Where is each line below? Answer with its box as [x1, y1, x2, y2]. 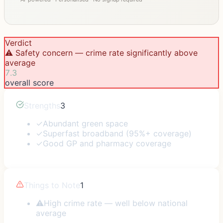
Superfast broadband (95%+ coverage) [43, 128, 192, 138]
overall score [5, 77, 54, 88]
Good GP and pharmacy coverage [43, 138, 171, 148]
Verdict [5, 37, 32, 48]
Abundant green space [43, 118, 128, 128]
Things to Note [24, 180, 80, 190]
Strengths [24, 100, 60, 111]
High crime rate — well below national [44, 198, 188, 208]
